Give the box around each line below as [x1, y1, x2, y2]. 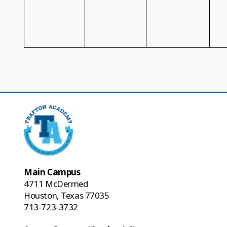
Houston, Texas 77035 [24, 190, 109, 202]
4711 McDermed [24, 178, 88, 190]
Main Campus [24, 166, 81, 178]
